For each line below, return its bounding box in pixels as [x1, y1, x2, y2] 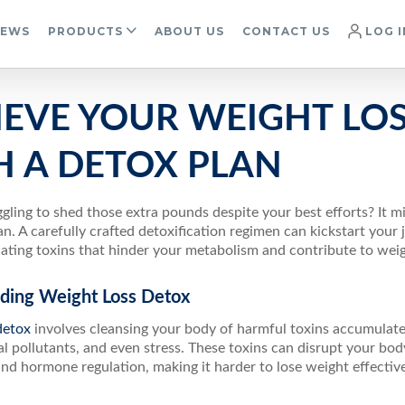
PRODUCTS [48, 24, 123, 38]
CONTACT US [242, 24, 330, 38]
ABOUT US [155, 24, 224, 38]
